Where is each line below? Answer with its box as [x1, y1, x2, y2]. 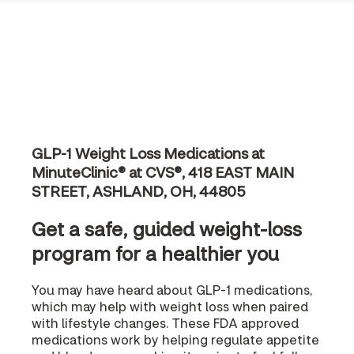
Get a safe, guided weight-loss [32, 216, 302, 241]
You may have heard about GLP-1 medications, [32, 281, 313, 298]
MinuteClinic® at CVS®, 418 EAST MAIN [32, 162, 294, 182]
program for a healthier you [32, 240, 279, 265]
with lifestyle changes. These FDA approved [32, 314, 299, 331]
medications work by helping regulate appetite [32, 330, 319, 348]
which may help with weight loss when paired [32, 297, 308, 314]
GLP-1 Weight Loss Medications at [32, 143, 265, 163]
